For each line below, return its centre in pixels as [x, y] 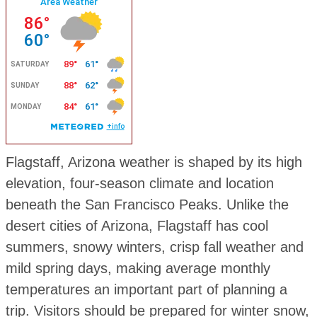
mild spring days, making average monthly [138, 268]
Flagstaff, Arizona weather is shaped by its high [154, 162]
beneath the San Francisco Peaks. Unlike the [147, 204]
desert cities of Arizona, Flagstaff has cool [137, 225]
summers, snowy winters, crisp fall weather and [154, 247]
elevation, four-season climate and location [139, 183]
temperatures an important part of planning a [146, 289]
